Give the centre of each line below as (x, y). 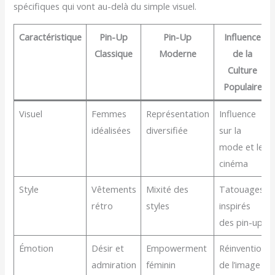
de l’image (239, 264)
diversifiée (167, 130)
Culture (243, 70)
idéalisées (111, 130)
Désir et (107, 248)
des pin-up (241, 222)
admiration (114, 264)
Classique (114, 53)
